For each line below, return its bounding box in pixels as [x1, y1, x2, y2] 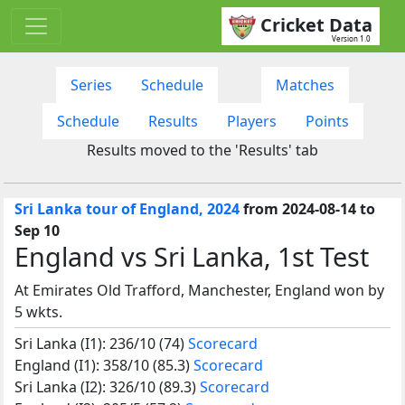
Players [226, 110, 277, 131]
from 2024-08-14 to [240, 198, 375, 219]
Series [71, 74, 112, 95]
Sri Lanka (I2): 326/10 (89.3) [14, 376, 200, 397]
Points [305, 110, 349, 131]
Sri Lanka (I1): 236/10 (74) [14, 333, 188, 353]
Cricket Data [260, 13, 372, 37]
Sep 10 [14, 220, 60, 240]
